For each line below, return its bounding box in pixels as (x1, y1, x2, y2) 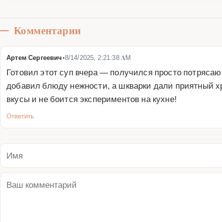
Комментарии (14, 24, 81, 37)
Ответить (6, 111, 34, 120)
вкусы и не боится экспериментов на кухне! (6, 93, 177, 104)
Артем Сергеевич (6, 53, 62, 61)
